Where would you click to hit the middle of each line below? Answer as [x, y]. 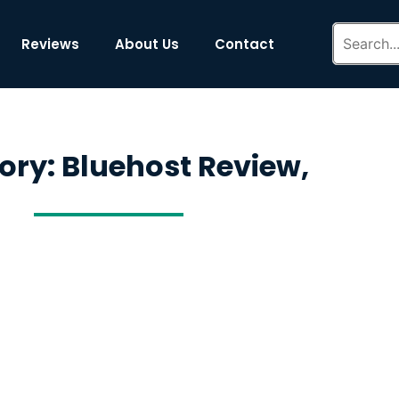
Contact [245, 44]
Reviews [51, 44]
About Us [147, 44]
